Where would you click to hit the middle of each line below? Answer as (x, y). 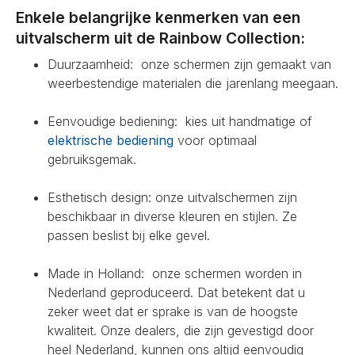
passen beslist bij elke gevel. (129, 235)
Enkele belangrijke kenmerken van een (158, 17)
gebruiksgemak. (92, 159)
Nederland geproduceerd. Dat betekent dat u (176, 292)
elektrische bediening (111, 140)
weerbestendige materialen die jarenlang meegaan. (193, 83)
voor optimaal (215, 140)
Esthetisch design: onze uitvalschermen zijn (172, 197)
